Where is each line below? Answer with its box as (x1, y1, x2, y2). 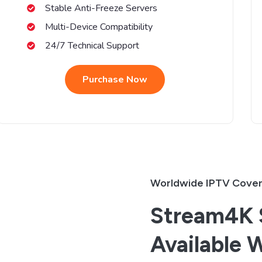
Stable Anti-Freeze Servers (44, 1, 157, 15)
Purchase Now (82, 73, 148, 86)
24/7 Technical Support (44, 39, 139, 52)
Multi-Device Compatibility (44, 20, 153, 33)
